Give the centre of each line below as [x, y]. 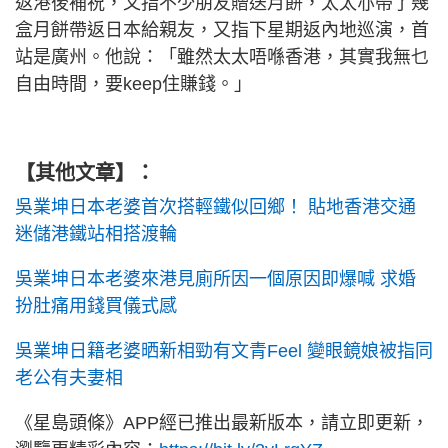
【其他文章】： [85, 173]
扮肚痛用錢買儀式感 [96, 306]
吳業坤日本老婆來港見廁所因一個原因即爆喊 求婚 [215, 279]
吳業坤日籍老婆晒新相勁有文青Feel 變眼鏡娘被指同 [224, 351]
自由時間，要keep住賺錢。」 [133, 84]
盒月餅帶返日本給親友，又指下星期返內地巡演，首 [222, 30]
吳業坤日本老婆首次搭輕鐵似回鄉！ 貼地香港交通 [215, 207]
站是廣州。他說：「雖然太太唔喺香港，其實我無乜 [222, 57]
